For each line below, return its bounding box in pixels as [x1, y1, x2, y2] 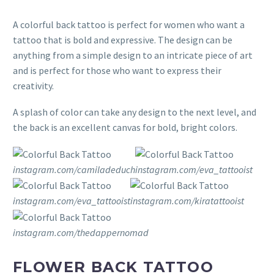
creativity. [13, 79, 54, 92]
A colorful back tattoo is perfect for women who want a [13, 18, 245, 31]
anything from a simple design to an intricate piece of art [13, 48, 253, 61]
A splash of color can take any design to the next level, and [13, 105, 256, 118]
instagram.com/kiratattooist [130, 194, 244, 207]
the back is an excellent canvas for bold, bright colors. [13, 120, 237, 133]
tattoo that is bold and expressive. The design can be [13, 33, 232, 46]
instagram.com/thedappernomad [13, 226, 149, 239]
